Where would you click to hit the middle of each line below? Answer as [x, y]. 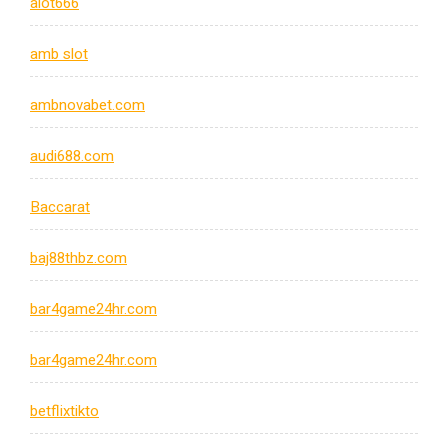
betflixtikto [64, 411]
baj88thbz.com [78, 258]
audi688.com [72, 156]
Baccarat [60, 207]
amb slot [59, 54]
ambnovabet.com [87, 105]
